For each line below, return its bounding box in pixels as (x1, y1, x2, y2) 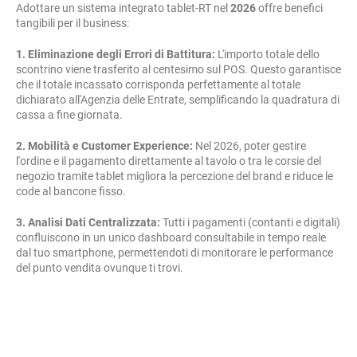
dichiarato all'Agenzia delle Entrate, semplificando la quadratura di (16, 93, 339, 106)
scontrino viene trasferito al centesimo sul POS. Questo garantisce (16, 63, 341, 76)
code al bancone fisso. (16, 185, 126, 198)
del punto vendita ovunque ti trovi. (16, 261, 183, 274)
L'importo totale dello (215, 48, 320, 61)
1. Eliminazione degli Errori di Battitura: (16, 48, 215, 61)
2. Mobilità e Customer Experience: (16, 139, 193, 152)
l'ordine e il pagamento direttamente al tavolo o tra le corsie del (16, 155, 321, 167)
